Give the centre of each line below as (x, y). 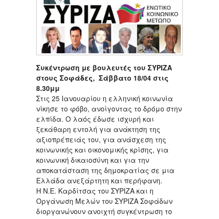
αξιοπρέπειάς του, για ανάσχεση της (101, 140)
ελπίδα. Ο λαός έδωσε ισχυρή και (95, 119)
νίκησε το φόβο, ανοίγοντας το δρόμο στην (109, 109)
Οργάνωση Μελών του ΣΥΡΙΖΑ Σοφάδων (104, 201)
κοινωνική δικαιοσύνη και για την (93, 160)
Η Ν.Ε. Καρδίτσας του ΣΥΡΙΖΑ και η (95, 191)
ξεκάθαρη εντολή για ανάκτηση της (98, 129)
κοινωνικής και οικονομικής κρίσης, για (102, 150)
